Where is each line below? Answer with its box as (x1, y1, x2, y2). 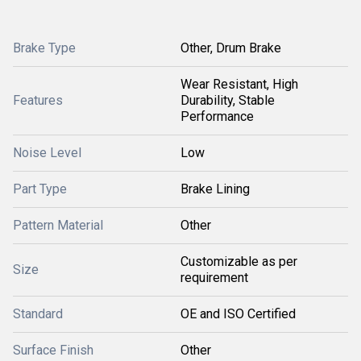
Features (13, 93, 63, 108)
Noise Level (13, 145, 81, 160)
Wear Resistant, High (180, 77, 298, 92)
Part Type (13, 181, 67, 197)
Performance (180, 109, 254, 124)
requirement (180, 270, 248, 285)
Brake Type (13, 40, 76, 56)
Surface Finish (13, 342, 93, 358)
